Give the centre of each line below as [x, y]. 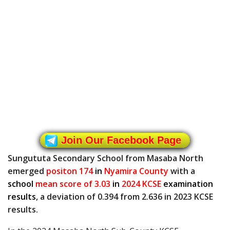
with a [182, 171]
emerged [27, 171]
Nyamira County [135, 171]
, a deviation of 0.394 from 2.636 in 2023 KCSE [124, 197]
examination [188, 184]
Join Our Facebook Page [121, 140]
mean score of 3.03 [72, 184]
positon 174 [70, 171]
